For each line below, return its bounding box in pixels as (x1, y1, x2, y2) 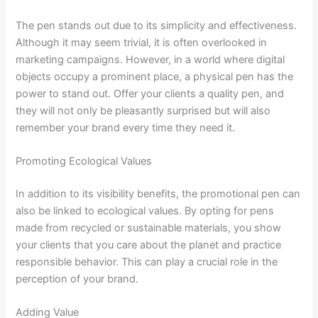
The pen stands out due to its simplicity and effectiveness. (16, 18, 297, 32)
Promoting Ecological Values (16, 154, 153, 168)
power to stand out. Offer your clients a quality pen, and (16, 87, 285, 100)
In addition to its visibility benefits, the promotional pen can (16, 187, 301, 200)
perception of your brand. (16, 272, 139, 285)
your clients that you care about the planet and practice (16, 238, 282, 251)
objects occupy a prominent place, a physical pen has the (16, 70, 294, 83)
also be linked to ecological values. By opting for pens (16, 204, 275, 217)
